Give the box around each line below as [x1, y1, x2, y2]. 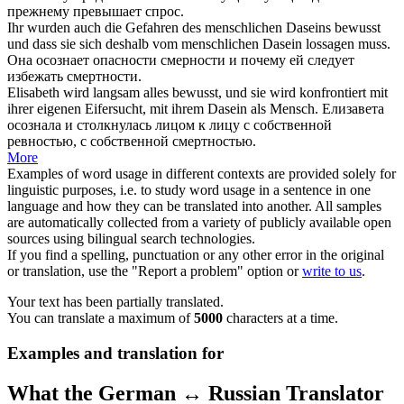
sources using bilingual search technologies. [7, 231, 255, 247]
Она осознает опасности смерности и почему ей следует [7, 52, 354, 69]
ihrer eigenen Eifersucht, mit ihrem [7, 101, 207, 117]
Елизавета [322, 101, 384, 117]
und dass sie [7, 36, 79, 52]
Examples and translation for [7, 344, 224, 363]
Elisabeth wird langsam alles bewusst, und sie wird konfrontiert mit [7, 85, 388, 101]
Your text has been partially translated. [7, 294, 224, 310]
